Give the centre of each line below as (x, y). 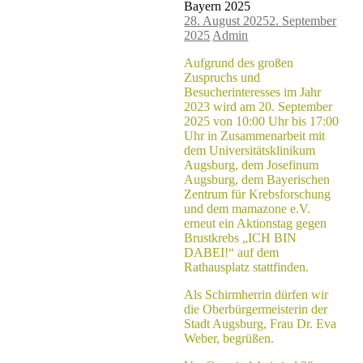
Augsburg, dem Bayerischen (257, 179)
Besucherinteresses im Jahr (253, 92)
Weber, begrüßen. (229, 338)
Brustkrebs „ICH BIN (241, 237)
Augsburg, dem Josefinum (252, 164)
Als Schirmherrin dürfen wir (256, 294)
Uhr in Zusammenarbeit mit (255, 135)
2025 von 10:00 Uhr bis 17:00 (262, 121)
